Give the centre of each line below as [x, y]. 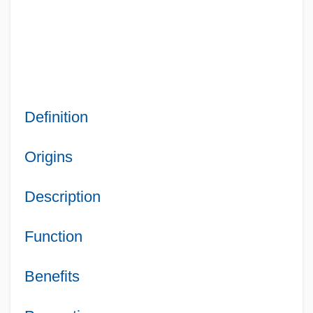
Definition [56, 117]
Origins [48, 156]
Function [53, 236]
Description [62, 196]
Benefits [52, 276]
